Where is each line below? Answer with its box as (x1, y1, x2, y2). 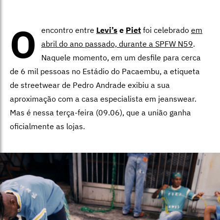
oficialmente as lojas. (10, 121, 85, 132)
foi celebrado (141, 25, 191, 35)
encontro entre (41, 25, 96, 35)
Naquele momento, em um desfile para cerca (41, 53, 201, 63)
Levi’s (96, 25, 117, 35)
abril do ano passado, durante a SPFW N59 (41, 39, 193, 49)
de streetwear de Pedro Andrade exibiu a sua (10, 80, 170, 90)
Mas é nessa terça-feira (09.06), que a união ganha (10, 108, 191, 118)
